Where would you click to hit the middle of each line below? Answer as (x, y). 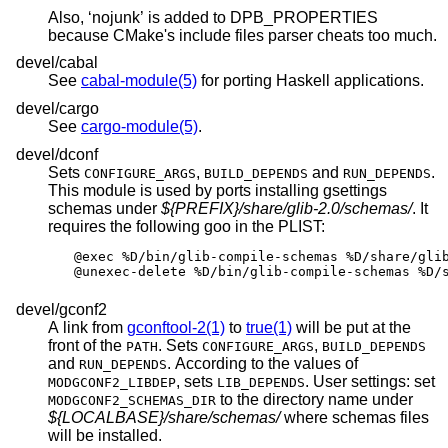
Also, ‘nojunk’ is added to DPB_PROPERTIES (213, 17)
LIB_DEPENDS (261, 383)
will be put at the (351, 328)
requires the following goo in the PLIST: (230, 226)
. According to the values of (264, 364)
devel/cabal (57, 63)
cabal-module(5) (139, 81)
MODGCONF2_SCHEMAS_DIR (132, 401)
